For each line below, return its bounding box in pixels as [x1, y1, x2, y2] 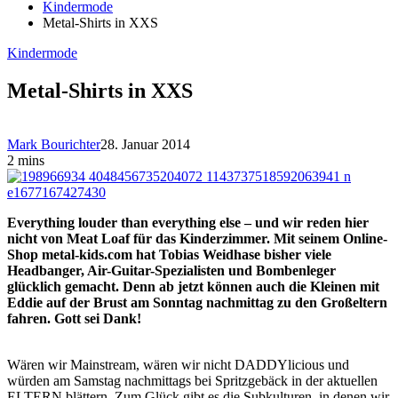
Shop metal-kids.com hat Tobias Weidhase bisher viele [7, 246, 331, 262]
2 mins [7, 152, 44, 168]
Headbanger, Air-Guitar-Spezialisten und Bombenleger [7, 262, 336, 278]
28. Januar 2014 [100, 136, 190, 152]
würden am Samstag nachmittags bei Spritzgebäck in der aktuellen [7, 372, 378, 388]
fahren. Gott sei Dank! [7, 310, 141, 326]
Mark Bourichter [7, 136, 100, 152]
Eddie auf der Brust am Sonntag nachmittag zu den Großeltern [7, 294, 387, 310]
